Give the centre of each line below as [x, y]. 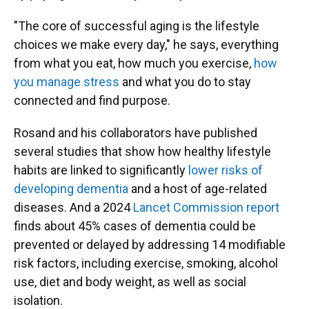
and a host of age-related [198, 189]
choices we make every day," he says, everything [146, 44]
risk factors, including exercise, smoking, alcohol [146, 263]
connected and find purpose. [92, 100]
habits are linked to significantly [100, 170]
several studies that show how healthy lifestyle [142, 151]
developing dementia [71, 189]
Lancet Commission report [206, 207]
